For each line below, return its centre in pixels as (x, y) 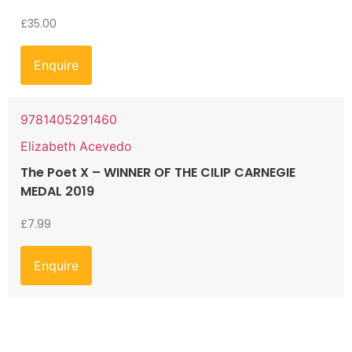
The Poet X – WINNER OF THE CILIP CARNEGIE (158, 173)
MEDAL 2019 (57, 192)
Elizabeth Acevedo (76, 147)
